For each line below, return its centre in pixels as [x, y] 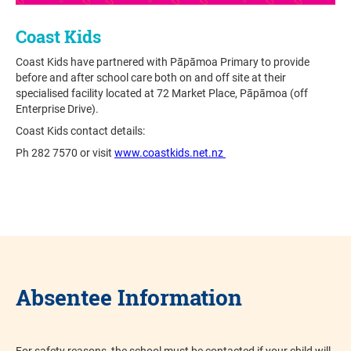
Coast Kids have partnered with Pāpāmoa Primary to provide [163, 62]
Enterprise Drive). [57, 109]
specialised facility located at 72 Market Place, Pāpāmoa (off [162, 93]
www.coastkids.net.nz [170, 153]
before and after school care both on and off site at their [151, 78]
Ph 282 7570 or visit [65, 153]
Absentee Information [129, 298]
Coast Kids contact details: [80, 131]
